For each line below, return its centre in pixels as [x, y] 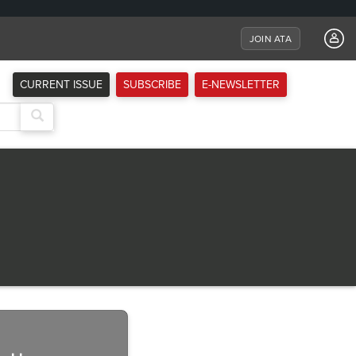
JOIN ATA [271, 39]
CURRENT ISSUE [61, 85]
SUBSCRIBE [152, 85]
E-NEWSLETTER [241, 85]
